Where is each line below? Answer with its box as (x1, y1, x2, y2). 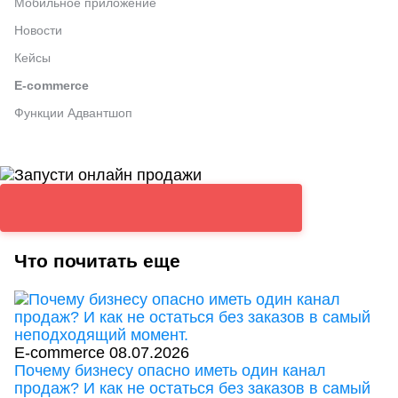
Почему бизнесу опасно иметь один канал (14, 362, 326, 380)
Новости (14, 23, 62, 38)
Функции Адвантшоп (14, 106, 132, 121)
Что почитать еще (14, 251, 180, 272)
